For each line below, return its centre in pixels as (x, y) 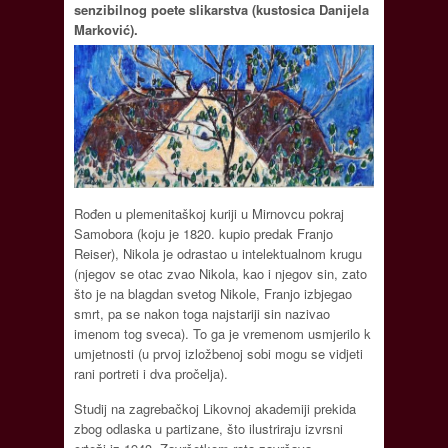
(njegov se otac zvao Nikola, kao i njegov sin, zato (220, 274)
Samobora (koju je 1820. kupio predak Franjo (203, 234)
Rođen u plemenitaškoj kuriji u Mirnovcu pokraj (209, 214)
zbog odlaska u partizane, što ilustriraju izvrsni (208, 429)
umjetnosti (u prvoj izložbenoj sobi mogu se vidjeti (218, 354)
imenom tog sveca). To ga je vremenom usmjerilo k (222, 334)
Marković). (106, 29)
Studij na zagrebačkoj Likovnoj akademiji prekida (215, 409)
